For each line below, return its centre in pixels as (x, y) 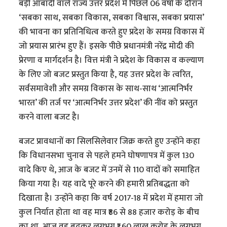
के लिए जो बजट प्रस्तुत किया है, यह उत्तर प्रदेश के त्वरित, (106, 75)
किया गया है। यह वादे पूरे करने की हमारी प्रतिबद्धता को (104, 184)
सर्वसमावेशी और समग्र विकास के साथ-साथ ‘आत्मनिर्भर (106, 89)
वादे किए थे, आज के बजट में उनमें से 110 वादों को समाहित (109, 170)
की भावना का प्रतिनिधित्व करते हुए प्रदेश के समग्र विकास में (112, 32)
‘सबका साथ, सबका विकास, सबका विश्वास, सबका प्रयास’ (111, 18)
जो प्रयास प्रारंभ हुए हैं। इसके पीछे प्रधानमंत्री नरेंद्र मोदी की (107, 46)
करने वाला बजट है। (50, 117)
